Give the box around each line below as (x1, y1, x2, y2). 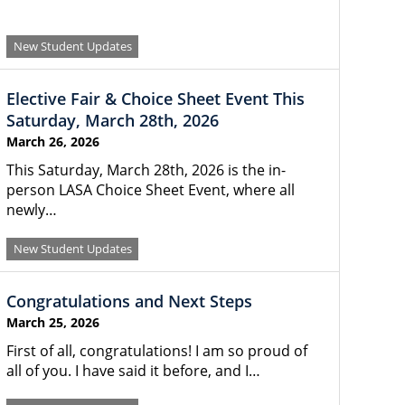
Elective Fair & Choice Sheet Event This (6, 88, 305, 109)
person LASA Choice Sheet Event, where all (6, 180, 295, 200)
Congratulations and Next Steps (6, 290, 252, 312)
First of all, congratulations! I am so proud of (6, 341, 307, 361)
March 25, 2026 (6, 314, 99, 331)
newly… (6, 200, 57, 220)
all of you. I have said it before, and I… (6, 361, 260, 381)
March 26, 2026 (6, 133, 99, 150)
